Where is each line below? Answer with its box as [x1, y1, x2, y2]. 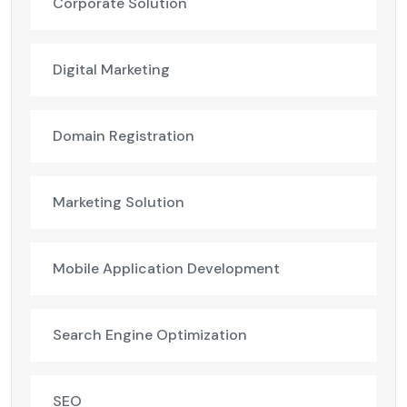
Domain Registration [53, 126, 194, 146]
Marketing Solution [53, 193, 184, 213]
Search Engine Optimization [53, 325, 247, 345]
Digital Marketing [53, 60, 170, 80]
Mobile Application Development [53, 259, 280, 279]
